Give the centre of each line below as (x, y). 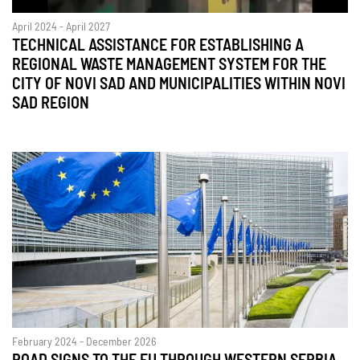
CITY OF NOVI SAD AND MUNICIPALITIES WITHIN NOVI (179, 84)
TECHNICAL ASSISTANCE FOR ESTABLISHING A (158, 45)
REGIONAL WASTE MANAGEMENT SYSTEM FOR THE (169, 65)
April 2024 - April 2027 (61, 27)
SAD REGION (51, 103)
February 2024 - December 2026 (84, 343)
